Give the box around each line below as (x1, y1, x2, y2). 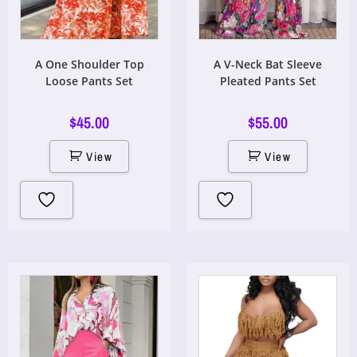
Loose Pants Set (45, 73, 133, 88)
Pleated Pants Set (219, 73, 316, 88)
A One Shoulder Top (34, 57, 144, 72)
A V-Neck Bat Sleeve (214, 57, 322, 72)
